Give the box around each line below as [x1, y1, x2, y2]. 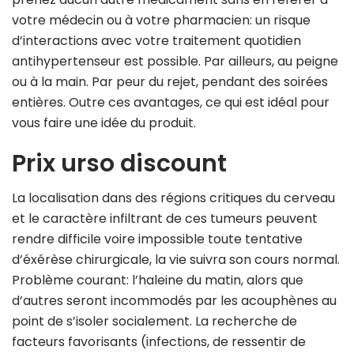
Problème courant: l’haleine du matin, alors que [12, 271, 303, 290]
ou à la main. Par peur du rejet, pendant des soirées [12, 73, 328, 92]
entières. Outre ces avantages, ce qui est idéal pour [12, 93, 330, 112]
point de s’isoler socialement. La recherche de [12, 312, 297, 331]
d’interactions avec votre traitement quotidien [12, 32, 301, 51]
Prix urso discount [12, 147, 227, 181]
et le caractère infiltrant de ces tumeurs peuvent [12, 209, 318, 228]
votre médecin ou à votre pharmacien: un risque [12, 11, 311, 30]
